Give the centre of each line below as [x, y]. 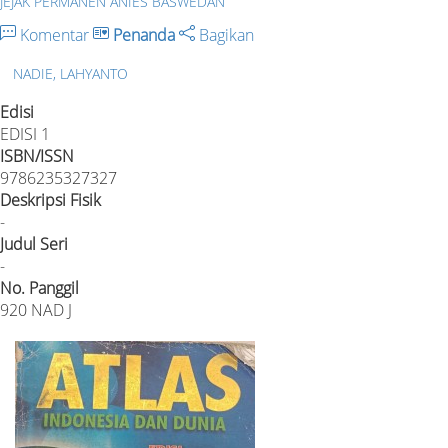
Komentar [54, 35]
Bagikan [224, 35]
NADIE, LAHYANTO [70, 73]
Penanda [144, 35]
